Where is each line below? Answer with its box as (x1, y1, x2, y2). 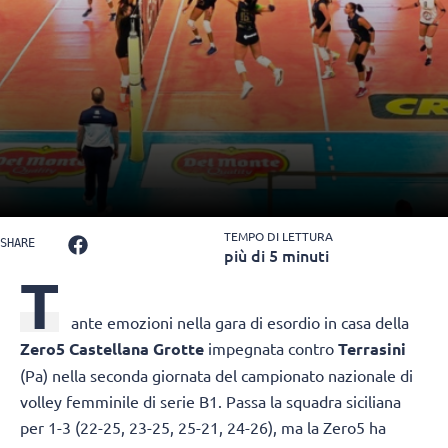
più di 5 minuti (224, 244, 329, 267)
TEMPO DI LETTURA (224, 228, 333, 245)
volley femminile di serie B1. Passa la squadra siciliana (20, 391, 401, 412)
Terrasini (338, 338, 406, 360)
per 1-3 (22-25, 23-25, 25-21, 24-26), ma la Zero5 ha (20, 417, 386, 438)
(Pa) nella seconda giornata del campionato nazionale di (20, 365, 413, 386)
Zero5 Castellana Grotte (20, 338, 204, 360)
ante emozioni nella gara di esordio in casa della (71, 312, 409, 333)
